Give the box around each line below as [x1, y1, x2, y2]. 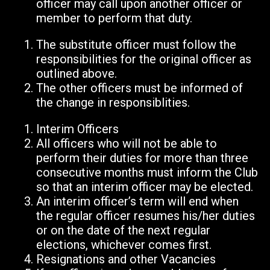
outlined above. [36, 66, 117, 81]
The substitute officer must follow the [36, 37, 236, 52]
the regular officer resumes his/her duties [36, 209, 255, 224]
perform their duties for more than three [36, 151, 248, 166]
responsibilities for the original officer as [36, 52, 251, 67]
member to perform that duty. [36, 11, 192, 26]
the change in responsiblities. [36, 95, 190, 110]
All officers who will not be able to [36, 136, 217, 151]
